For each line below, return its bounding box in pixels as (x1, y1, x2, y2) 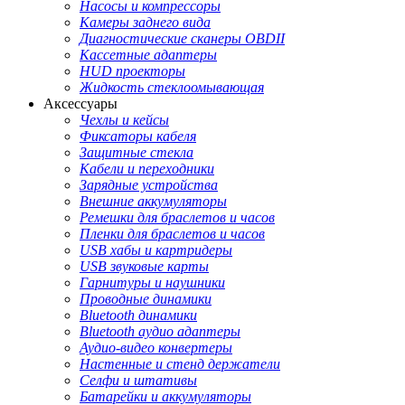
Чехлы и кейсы (80, 112, 169, 128)
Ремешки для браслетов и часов (80, 210, 275, 226)
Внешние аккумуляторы (80, 193, 227, 210)
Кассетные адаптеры (80, 47, 217, 63)
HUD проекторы (80, 63, 185, 80)
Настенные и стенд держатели (80, 356, 280, 372)
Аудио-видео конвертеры (80, 340, 232, 356)
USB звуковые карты (80, 259, 209, 275)
